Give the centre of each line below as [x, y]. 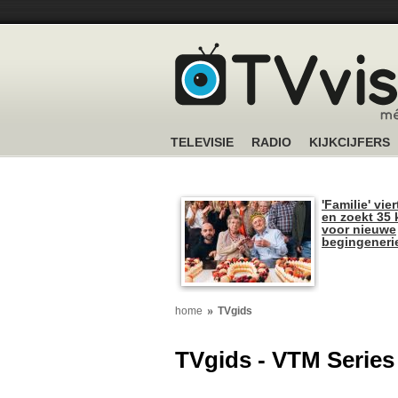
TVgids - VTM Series [285, 360]
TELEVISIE [202, 142]
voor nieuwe [359, 229]
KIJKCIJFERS [350, 142]
